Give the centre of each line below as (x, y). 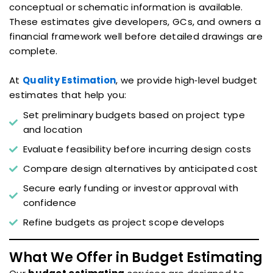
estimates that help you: (68, 95)
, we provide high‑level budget (187, 80)
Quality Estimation (69, 80)
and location (53, 130)
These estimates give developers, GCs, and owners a (135, 22)
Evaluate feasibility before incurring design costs (137, 149)
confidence (50, 203)
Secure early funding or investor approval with (131, 188)
